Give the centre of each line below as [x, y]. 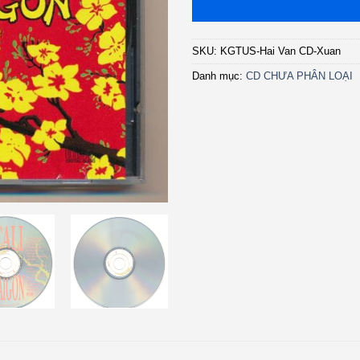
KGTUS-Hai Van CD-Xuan [280, 51]
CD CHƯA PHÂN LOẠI [299, 76]
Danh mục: [219, 76]
